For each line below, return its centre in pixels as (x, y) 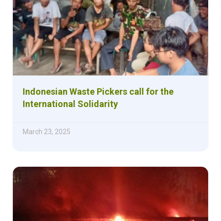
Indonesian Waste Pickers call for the (98, 91)
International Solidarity (70, 104)
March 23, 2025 (47, 131)
